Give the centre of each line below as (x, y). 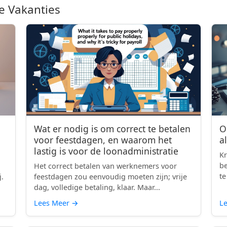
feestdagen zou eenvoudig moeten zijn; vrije (111, 177)
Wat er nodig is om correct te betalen (112, 129)
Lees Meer (53, 203)
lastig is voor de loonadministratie (106, 151)
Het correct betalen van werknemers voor (106, 166)
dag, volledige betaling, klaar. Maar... (97, 187)
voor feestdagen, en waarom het (103, 140)
